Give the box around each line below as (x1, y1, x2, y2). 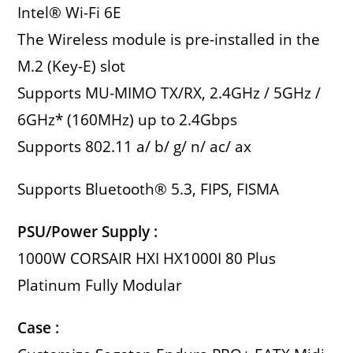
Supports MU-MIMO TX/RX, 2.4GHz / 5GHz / (17, 83, 321, 104)
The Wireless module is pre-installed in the (17, 29, 321, 50)
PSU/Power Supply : (17, 221, 158, 243)
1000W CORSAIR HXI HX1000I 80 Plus (17, 248, 277, 269)
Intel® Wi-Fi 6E (17, 2, 122, 24)
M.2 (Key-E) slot (17, 56, 126, 77)
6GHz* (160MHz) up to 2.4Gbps (17, 110, 238, 131)
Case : (17, 318, 60, 339)
